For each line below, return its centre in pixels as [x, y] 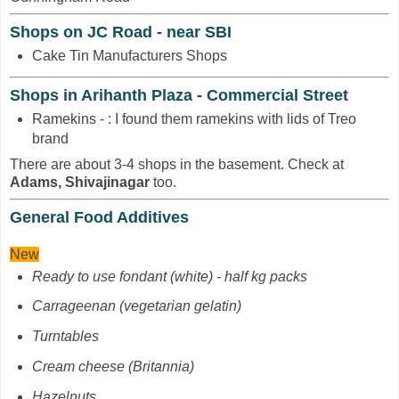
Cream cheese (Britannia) [113, 367]
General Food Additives [99, 217]
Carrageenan [73, 306]
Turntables [65, 337]
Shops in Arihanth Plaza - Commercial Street [179, 95]
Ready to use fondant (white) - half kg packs [169, 276]
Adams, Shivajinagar [81, 182]
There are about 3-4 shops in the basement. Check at [177, 164]
